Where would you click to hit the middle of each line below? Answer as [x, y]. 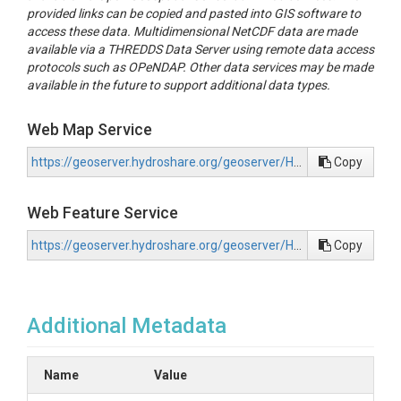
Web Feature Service [102, 213]
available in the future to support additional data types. [179, 85]
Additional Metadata [127, 326]
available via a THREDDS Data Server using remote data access [200, 49]
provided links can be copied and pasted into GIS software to [194, 13]
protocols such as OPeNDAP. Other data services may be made [200, 67]
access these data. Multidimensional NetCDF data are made [192, 31]
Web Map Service [90, 129]
